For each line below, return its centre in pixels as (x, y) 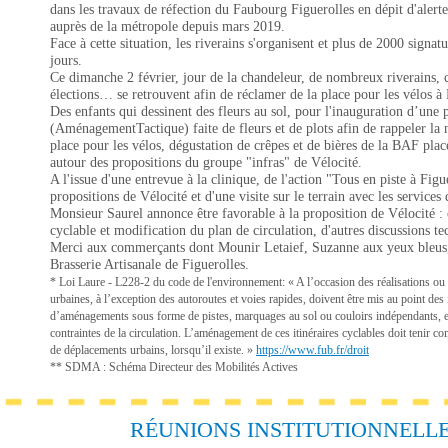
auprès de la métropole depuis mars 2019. (167, 26)
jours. (66, 60)
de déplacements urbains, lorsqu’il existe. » (153, 350)
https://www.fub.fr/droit (312, 350)
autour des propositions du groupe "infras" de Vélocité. (206, 162)
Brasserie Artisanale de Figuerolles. (149, 264)
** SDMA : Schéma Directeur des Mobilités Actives (174, 367)
